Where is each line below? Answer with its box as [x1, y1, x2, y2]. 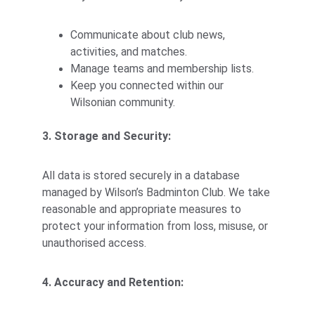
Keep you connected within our [70, 79, 226, 92]
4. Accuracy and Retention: [42, 276, 184, 289]
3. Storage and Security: [42, 129, 171, 143]
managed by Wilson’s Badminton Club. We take [42, 186, 273, 199]
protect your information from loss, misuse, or [42, 219, 271, 233]
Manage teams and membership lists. [70, 62, 254, 75]
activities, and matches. [70, 45, 187, 58]
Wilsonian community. [70, 96, 175, 109]
